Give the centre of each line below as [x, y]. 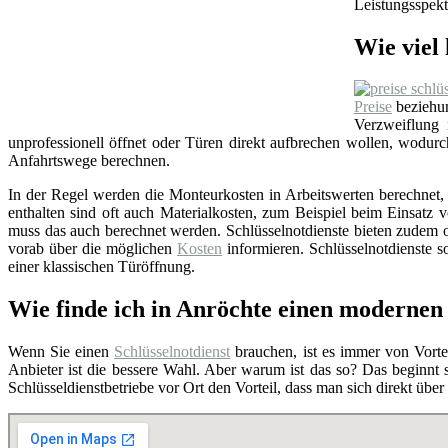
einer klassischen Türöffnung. [101, 267]
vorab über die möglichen [92, 249]
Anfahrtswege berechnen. [89, 161]
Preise [373, 107]
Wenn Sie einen [61, 352]
